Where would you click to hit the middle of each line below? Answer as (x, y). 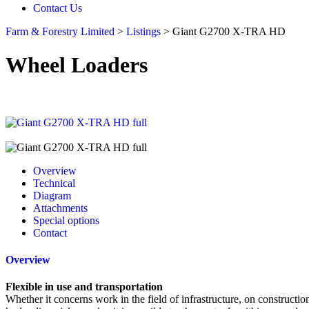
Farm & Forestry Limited (60, 31)
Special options (66, 220)
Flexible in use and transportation (84, 287)
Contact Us (58, 8)
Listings (143, 31)
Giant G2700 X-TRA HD (229, 31)
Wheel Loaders (77, 65)
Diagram (52, 195)
